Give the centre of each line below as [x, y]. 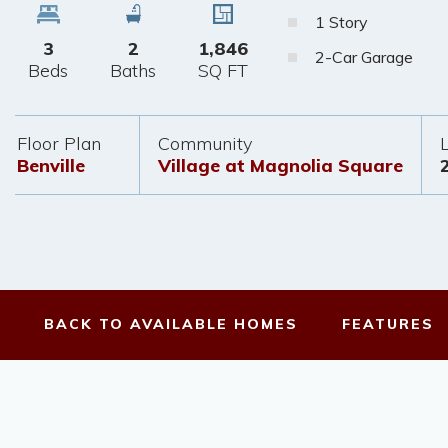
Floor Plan [59, 144]
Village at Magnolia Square [280, 166]
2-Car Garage [364, 56]
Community [204, 144]
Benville [51, 166]
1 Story [341, 21]
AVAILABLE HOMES [214, 324]
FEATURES [388, 324]
